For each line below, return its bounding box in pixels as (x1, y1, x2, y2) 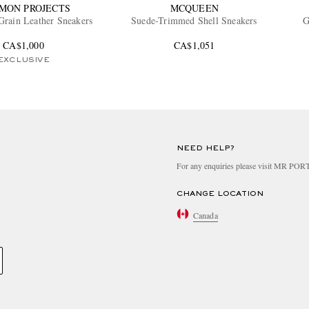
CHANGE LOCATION (177, 190, 263, 198)
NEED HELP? (177, 145, 235, 152)
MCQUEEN (170, 1, 219, 15)
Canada (193, 209, 218, 221)
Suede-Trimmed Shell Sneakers (131, 14, 258, 28)
